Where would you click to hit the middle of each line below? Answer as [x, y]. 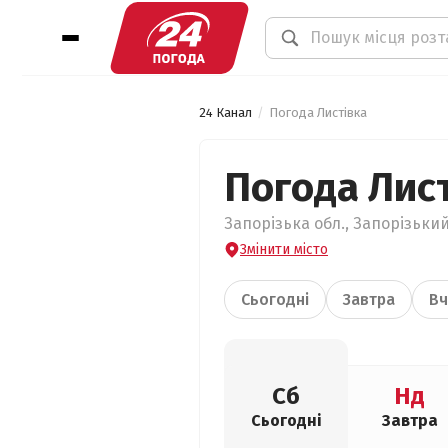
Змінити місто [284, 249]
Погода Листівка [318, 112]
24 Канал [225, 112]
